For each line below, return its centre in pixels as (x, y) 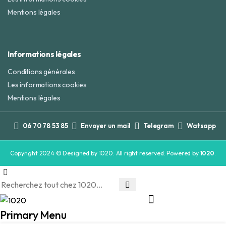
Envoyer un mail (106, 126)
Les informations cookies (47, 84)
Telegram (159, 126)
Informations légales (44, 54)
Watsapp (201, 126)
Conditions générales (41, 71)
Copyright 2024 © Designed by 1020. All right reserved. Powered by (105, 153)
